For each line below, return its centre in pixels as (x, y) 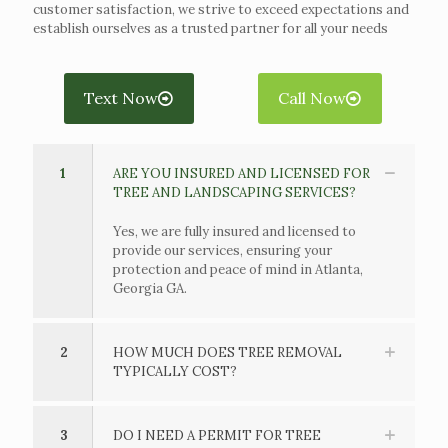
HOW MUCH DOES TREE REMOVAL (227, 352)
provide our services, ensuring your (222, 250)
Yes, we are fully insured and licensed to (234, 231)
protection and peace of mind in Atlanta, (238, 269)
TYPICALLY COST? (175, 371)
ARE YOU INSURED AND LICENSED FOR (241, 173)
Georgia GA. (150, 288)
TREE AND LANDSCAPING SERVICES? (234, 192)
